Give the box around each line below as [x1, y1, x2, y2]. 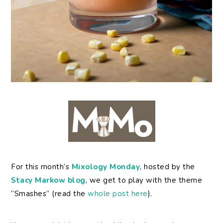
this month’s [25, 162, 72, 172]
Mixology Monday [71, 162, 140, 172]
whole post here [88, 189, 148, 199]
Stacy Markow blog [11, 175, 86, 186]
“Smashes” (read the [11, 189, 88, 199]
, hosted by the [140, 162, 195, 172]
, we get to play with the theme [85, 175, 203, 186]
